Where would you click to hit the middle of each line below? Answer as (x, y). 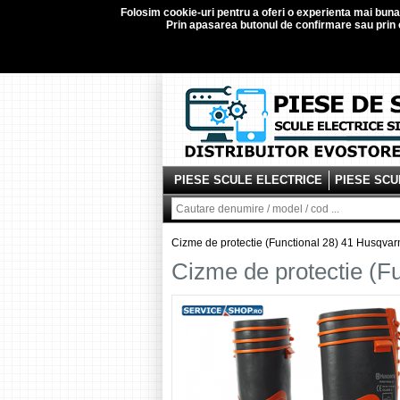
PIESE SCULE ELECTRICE (248, 180)
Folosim (142, 12)
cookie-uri (188, 12)
